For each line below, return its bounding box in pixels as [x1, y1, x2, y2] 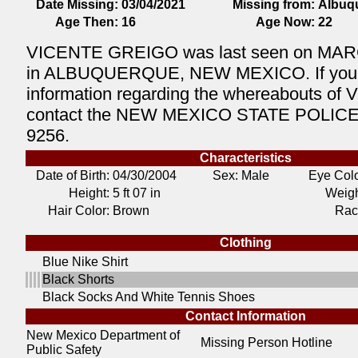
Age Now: [256, 15, 315, 29]
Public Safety [26, 343, 101, 356]
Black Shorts [42, 272, 114, 286]
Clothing [220, 236, 272, 249]
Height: [69, 186, 109, 200]
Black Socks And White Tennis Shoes [42, 290, 255, 304]
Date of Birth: [36, 169, 109, 182]
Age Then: [55, 15, 118, 29]
